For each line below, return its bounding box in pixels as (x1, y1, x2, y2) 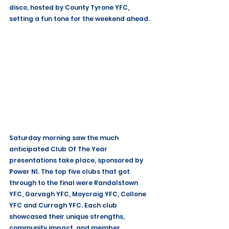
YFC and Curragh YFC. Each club (9, 201, 119, 210)
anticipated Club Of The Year (9, 145, 109, 154)
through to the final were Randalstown (9, 178, 140, 188)
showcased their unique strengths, (9, 212, 126, 221)
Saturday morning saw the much (9, 133, 120, 143)
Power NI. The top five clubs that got (9, 167, 131, 176)
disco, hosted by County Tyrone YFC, (9, 3, 131, 12)
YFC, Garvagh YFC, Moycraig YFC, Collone (9, 190, 148, 199)
